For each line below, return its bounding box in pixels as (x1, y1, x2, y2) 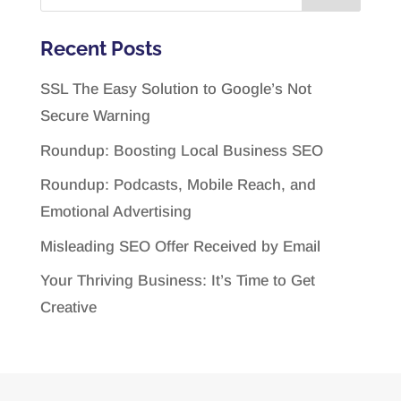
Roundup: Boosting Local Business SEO (39, 141, 323, 159)
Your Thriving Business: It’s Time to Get (39, 272, 315, 290)
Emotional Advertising (39, 203, 192, 221)
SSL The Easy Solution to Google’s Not (39, 81, 311, 98)
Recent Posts (39, 37, 162, 61)
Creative (39, 299, 97, 317)
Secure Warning (39, 107, 150, 125)
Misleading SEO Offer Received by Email (39, 237, 320, 255)
